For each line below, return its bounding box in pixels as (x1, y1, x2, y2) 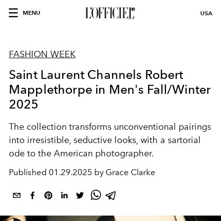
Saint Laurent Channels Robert (9, 67, 184, 82)
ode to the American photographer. (9, 148, 154, 159)
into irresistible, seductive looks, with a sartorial (9, 135, 201, 146)
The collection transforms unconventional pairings (9, 121, 211, 132)
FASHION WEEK (9, 49, 75, 60)
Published (9, 167, 49, 177)
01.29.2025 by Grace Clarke (49, 167, 155, 177)
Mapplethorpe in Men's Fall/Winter (9, 82, 211, 97)
